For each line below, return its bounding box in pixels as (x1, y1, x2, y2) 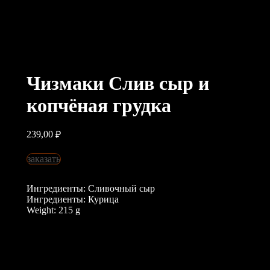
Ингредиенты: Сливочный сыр (27, 183, 155, 193)
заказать (27, 154, 60, 164)
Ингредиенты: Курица (27, 194, 119, 204)
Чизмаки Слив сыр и (27, 72, 209, 94)
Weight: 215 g (27, 205, 80, 215)
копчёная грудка (27, 95, 171, 116)
